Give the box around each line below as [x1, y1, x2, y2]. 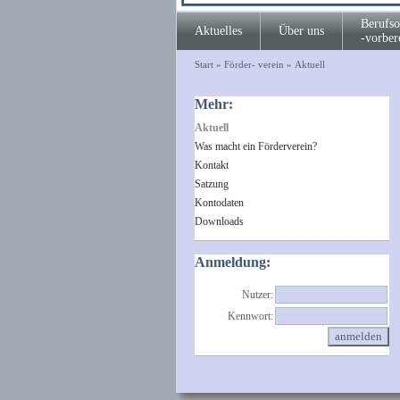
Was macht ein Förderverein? [194, 140, 317, 153]
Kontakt [194, 159, 229, 171]
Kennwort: [227, 310, 273, 322]
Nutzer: [241, 288, 273, 301]
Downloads [194, 215, 244, 228]
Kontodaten [194, 196, 244, 209]
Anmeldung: [194, 254, 271, 270]
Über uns [278, 24, 324, 37]
